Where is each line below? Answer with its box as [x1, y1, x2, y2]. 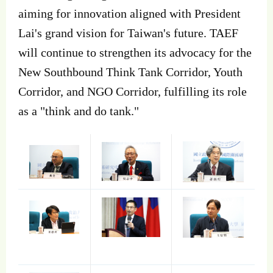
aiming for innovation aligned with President [18, 6, 241, 20]
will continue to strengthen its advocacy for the [18, 45, 252, 59]
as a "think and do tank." [18, 104, 139, 118]
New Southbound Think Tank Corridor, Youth [18, 65, 243, 79]
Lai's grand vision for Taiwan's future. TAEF [18, 26, 238, 40]
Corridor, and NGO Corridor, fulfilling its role [18, 84, 247, 98]
